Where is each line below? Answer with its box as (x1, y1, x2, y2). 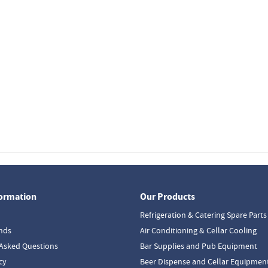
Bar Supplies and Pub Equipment (139, 240, 257, 251)
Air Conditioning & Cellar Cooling (139, 225, 257, 236)
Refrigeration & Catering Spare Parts (139, 209, 267, 220)
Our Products (139, 190, 195, 203)
